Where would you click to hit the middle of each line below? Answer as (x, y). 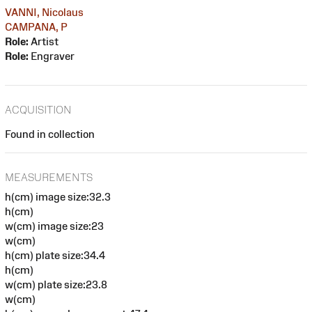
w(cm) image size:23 (54, 226)
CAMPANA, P (36, 26)
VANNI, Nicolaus (44, 12)
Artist (44, 41)
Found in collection (50, 134)
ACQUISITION (38, 109)
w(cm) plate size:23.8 (56, 285)
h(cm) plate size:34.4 (55, 256)
